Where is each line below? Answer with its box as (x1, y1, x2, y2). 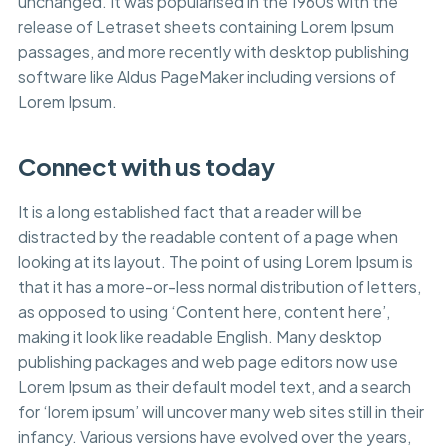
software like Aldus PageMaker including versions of (17, 66, 396, 88)
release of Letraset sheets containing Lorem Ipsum (17, 16, 394, 38)
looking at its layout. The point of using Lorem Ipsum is (17, 251, 413, 273)
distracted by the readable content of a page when (17, 226, 398, 248)
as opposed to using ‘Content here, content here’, (17, 301, 390, 323)
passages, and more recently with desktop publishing (17, 41, 409, 63)
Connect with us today (17, 151, 275, 182)
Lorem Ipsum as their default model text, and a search (17, 376, 411, 398)
